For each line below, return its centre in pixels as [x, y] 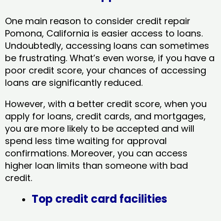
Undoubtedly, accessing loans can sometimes [107, 45]
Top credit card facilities [99, 199]
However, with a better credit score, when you [106, 104]
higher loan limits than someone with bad [96, 165]
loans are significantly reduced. [75, 82]
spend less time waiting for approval [86, 141]
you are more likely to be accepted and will [100, 128]
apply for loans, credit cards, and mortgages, [105, 116]
